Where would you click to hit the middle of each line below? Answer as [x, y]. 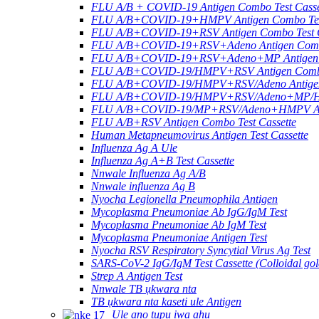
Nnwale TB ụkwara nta [144, 288]
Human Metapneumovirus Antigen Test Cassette [200, 135]
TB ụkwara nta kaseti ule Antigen [166, 301]
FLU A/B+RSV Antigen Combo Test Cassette [194, 122]
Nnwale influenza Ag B [143, 186]
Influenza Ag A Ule [134, 147]
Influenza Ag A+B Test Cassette [163, 160]
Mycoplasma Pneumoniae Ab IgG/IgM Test [189, 211]
